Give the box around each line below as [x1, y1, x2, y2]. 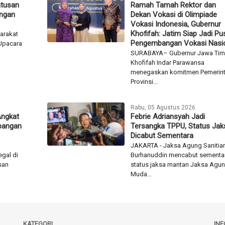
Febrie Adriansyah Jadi [130, 111, 205, 121]
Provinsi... [130, 77, 158, 85]
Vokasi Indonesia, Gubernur [130, 19, 221, 29]
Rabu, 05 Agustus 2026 [130, 103, 195, 111]
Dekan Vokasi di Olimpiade [130, 10, 217, 19]
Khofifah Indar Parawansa [130, 58, 204, 66]
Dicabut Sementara [130, 131, 193, 140]
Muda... [130, 170, 152, 178]
